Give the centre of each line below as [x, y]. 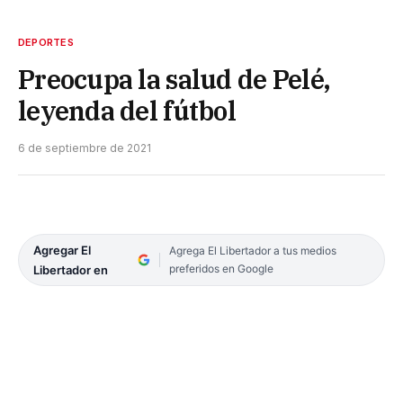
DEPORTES [46, 42]
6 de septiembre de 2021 [85, 148]
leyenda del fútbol [127, 110]
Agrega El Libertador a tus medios [252, 250]
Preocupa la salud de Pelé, [175, 79]
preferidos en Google [221, 268]
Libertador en [71, 269]
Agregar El [62, 250]
